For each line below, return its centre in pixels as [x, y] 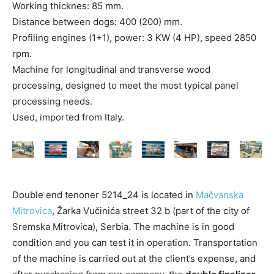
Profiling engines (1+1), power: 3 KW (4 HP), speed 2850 [134, 38]
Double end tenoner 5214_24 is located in [104, 195]
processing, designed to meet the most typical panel [125, 85]
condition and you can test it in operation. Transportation [135, 243]
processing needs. [52, 101]
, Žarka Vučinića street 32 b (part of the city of [151, 211]
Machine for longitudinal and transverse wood [111, 69]
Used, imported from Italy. [68, 117]
